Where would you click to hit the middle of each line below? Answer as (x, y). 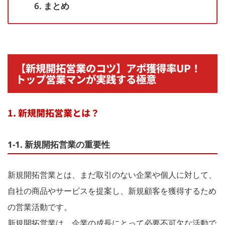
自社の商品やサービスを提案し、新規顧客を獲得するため (112, 191)
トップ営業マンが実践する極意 (86, 79)
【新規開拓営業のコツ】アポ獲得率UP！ (108, 68)
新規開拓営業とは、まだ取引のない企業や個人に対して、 (112, 175)
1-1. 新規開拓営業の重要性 (59, 144)
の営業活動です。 (40, 207)
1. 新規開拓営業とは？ (53, 112)
